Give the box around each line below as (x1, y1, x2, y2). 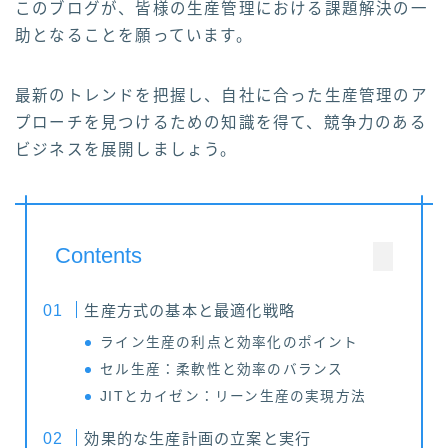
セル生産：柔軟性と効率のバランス (100, 362, 344, 378)
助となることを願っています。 (15, 27, 253, 45)
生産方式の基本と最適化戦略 (84, 302, 295, 320)
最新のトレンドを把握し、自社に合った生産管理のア (15, 87, 428, 105)
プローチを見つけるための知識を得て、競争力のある (15, 114, 427, 132)
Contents (55, 243, 142, 269)
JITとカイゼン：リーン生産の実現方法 (100, 389, 367, 405)
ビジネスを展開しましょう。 (15, 141, 238, 159)
